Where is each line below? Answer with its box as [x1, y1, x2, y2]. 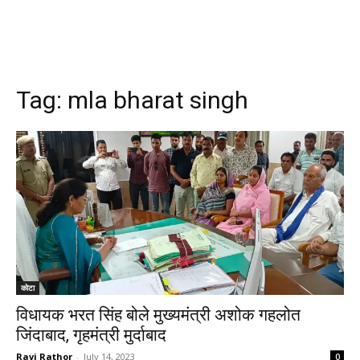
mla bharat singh [67, 86, 248, 114]
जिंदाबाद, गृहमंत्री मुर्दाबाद [16, 325, 166, 345]
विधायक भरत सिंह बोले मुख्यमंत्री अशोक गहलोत [16, 305, 301, 325]
